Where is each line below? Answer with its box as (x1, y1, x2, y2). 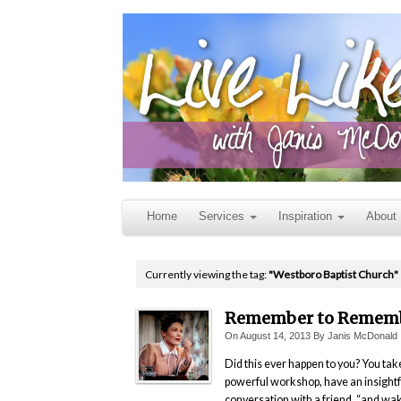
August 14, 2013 (239, 330, 311, 342)
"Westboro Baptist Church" (269, 268, 398, 281)
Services (199, 210, 244, 223)
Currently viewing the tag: (145, 268, 269, 281)
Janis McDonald (327, 330, 397, 342)
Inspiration (278, 210, 332, 223)
